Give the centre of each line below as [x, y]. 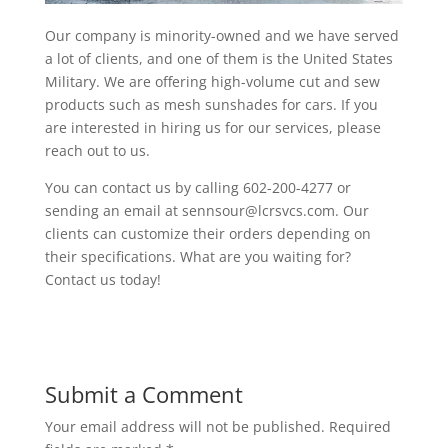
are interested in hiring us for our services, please [212, 128]
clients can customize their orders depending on [207, 234]
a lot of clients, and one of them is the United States [218, 59]
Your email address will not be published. [184, 427]
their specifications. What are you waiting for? [197, 257]
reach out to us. [97, 151]
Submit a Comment [143, 394]
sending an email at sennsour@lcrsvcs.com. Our [206, 211]
